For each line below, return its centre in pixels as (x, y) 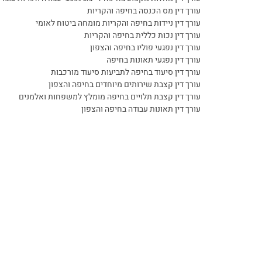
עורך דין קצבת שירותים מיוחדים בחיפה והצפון (125, 85)
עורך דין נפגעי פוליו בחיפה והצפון (146, 48)
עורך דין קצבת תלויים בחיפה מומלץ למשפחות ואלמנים (110, 97)
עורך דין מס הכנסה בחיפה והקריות (144, 11)
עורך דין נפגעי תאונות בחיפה (154, 60)
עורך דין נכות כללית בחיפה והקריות (143, 36)
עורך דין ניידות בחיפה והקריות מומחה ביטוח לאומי (118, 23)
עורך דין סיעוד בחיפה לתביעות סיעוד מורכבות (126, 73)
